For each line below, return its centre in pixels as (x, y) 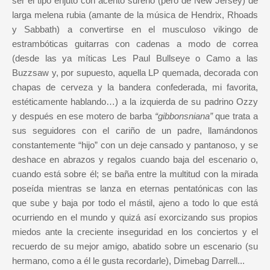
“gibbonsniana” (185, 116)
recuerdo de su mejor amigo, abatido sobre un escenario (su (135, 246)
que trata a (237, 116)
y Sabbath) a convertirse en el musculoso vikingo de (135, 29)
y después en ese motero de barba (83, 116)
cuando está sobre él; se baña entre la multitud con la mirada (135, 174)
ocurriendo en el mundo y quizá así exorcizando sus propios (135, 217)
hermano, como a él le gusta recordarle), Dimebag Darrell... (128, 260)
